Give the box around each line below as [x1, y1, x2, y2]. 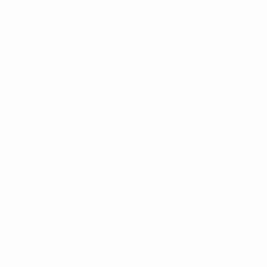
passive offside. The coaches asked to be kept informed [14, 238, 253, 251]
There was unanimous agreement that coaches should [14, 57, 253, 70]
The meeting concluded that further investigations [14, 209, 235, 222]
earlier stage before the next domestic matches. [14, 18, 222, 32]
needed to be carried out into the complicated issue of [14, 223, 247, 237]
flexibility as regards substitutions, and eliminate [14, 100, 225, 113]
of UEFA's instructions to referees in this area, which [14, 252, 240, 265]
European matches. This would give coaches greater [14, 85, 241, 98]
